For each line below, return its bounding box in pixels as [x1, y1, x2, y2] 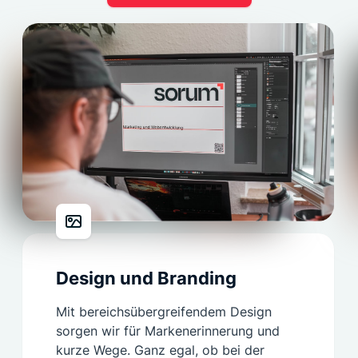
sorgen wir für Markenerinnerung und [56, 323, 280, 339]
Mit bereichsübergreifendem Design [56, 304, 272, 320]
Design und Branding [56, 268, 237, 288]
